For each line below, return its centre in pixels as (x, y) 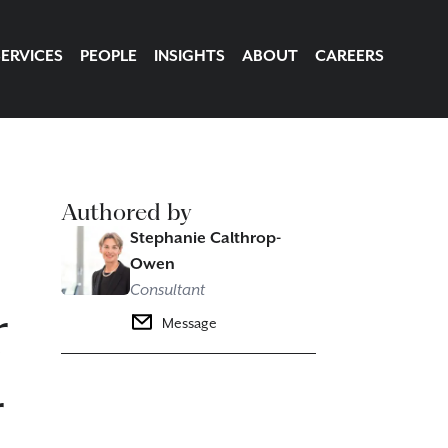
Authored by (126, 212)
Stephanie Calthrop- (205, 238)
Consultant (167, 290)
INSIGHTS (189, 56)
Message (189, 324)
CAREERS (349, 56)
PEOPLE (108, 56)
